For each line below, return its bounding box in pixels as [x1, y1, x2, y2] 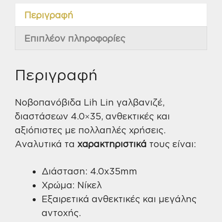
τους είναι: [147, 138, 196, 149]
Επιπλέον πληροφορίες [24, 33, 125, 43]
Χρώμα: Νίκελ [42, 179, 102, 190]
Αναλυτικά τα [15, 138, 77, 149]
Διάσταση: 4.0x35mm [42, 166, 137, 176]
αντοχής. [42, 207, 81, 218]
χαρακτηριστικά [77, 138, 147, 149]
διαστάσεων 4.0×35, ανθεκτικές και [15, 111, 170, 121]
